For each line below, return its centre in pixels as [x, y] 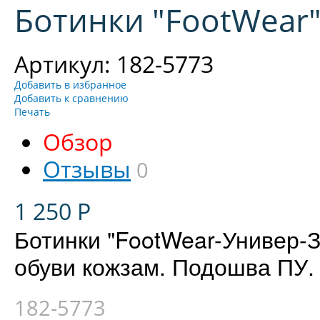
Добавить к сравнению [71, 98]
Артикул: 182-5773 [114, 64]
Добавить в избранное [70, 85]
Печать [32, 112]
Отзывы [87, 169]
